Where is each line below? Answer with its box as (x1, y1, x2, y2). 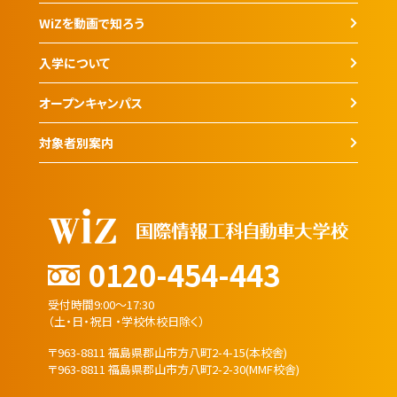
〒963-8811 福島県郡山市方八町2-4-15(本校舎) (48, 343, 287, 361)
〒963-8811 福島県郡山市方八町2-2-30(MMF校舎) (48, 360, 300, 378)
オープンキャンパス (39, 93, 143, 112)
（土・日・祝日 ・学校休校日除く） (48, 312, 205, 330)
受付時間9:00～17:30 (48, 295, 154, 313)
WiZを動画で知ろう (39, 13, 144, 32)
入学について (39, 53, 110, 72)
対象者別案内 (39, 133, 113, 152)
